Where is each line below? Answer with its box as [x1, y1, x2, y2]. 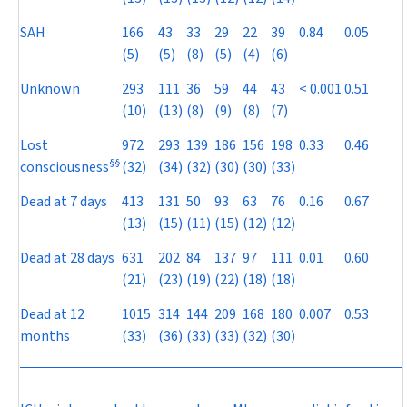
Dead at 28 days [20, 248, 114, 268]
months [20, 326, 70, 346]
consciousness [20, 157, 109, 177]
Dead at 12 [20, 304, 84, 324]
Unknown [20, 79, 80, 99]
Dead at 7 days [20, 192, 107, 212]
